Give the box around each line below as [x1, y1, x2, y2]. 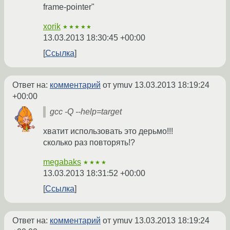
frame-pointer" [43, 3, 94, 12]
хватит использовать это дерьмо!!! [43, 127, 173, 136]
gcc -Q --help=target [50, 107, 122, 117]
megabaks [43, 158, 81, 167]
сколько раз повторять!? [43, 138, 135, 147]
